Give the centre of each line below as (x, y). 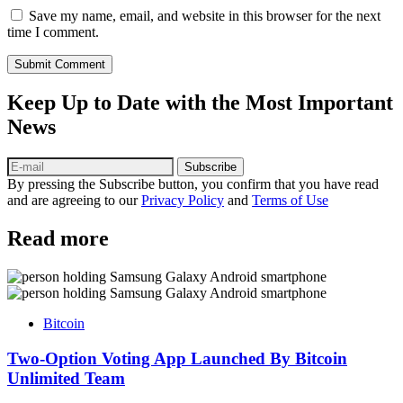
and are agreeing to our (74, 201)
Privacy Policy (183, 201)
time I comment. (53, 31)
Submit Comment (60, 64)
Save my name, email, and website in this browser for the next (205, 15)
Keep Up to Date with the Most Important (200, 103)
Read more (58, 239)
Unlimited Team (66, 378)
